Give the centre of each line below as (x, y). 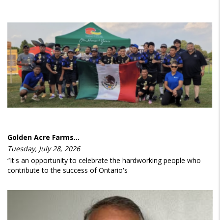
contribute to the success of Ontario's (68, 170)
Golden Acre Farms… (43, 137)
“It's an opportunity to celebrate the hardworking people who (104, 161)
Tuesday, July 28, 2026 (44, 149)
